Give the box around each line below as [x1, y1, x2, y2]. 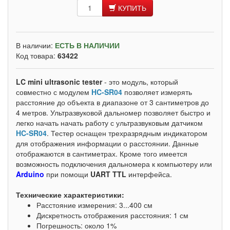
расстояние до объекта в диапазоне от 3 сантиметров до [16, 97, 209, 107]
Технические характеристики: [16, 189, 124, 200]
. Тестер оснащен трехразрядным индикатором [47, 128, 207, 138]
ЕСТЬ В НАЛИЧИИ [55, 40, 120, 50]
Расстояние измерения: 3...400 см [36, 200, 152, 210]
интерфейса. [126, 169, 172, 179]
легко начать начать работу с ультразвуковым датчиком [16, 118, 203, 128]
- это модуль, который [102, 76, 178, 87]
